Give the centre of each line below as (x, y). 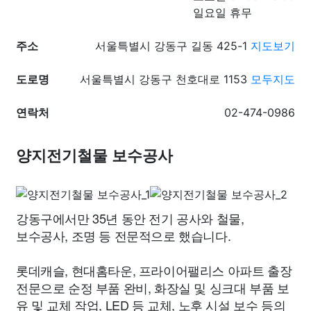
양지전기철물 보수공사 (94, 156)
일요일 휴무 (222, 12)
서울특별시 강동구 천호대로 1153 (165, 79)
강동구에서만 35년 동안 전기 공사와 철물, (130, 218)
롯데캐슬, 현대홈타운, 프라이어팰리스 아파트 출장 (154, 270)
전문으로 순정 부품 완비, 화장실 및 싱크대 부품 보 (153, 287)
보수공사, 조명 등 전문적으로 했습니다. (124, 235)
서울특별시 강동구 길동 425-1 (173, 46)
